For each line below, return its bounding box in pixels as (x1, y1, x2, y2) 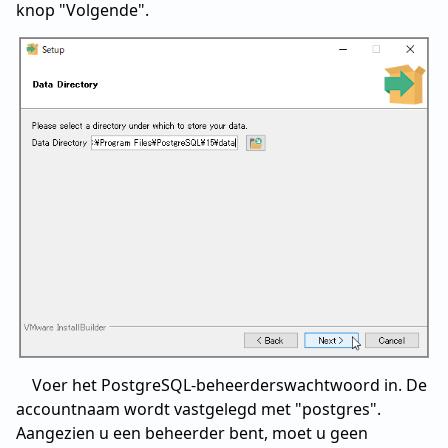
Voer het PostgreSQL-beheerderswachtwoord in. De (32, 373, 427, 396)
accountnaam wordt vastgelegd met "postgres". (16, 397, 381, 420)
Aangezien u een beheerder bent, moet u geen (16, 421, 368, 444)
